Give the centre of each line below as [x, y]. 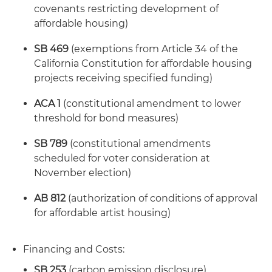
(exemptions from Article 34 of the [155, 49]
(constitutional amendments [140, 144]
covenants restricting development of [126, 9]
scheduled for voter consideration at [122, 158]
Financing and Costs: [74, 249]
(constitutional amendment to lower [152, 104]
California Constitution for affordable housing [143, 63]
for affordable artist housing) [102, 213]
